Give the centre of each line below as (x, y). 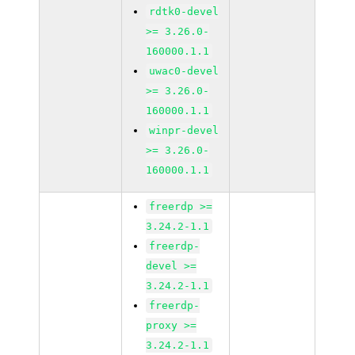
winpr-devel (184, 130)
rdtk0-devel (184, 11)
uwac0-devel (184, 71)
